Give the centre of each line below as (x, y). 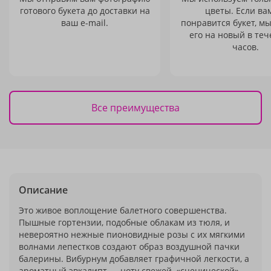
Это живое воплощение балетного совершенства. (123, 210)
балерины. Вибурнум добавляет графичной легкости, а (134, 259)
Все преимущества (135, 107)
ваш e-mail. (85, 23)
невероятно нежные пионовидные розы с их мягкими (132, 234)
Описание (43, 190)
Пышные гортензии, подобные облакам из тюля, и (124, 222)
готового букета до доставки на (85, 11)
